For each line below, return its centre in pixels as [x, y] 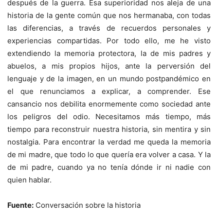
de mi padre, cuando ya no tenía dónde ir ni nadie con [109, 167]
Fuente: [20, 205]
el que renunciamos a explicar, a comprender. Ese [109, 91]
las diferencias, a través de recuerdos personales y [109, 28]
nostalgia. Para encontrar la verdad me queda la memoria [109, 142]
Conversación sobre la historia [87, 205]
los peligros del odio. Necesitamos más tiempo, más [109, 117]
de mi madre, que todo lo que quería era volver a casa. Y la [109, 155]
